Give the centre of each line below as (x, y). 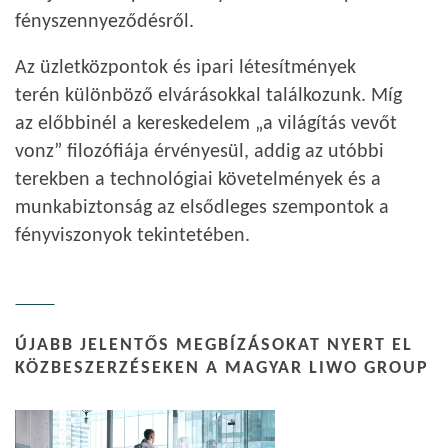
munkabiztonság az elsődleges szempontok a (202, 208)
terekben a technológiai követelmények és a (198, 180)
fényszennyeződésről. (104, 22)
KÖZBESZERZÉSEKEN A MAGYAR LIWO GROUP (222, 368)
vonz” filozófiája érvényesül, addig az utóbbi (199, 152)
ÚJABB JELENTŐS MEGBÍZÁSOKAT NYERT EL (214, 345)
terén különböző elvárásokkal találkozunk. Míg (208, 96)
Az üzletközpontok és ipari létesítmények (185, 68)
